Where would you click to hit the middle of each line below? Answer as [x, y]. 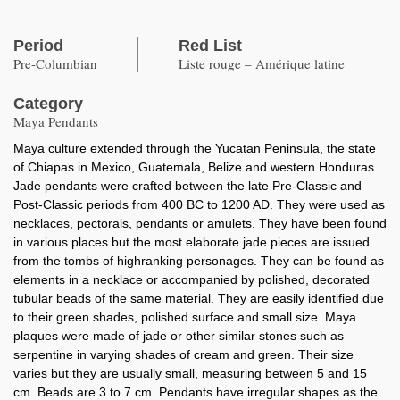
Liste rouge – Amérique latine [262, 63]
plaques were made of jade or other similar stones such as [179, 336]
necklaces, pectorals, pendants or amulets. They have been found [200, 223]
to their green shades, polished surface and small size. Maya [185, 317]
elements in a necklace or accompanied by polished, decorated [192, 279]
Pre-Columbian [55, 63]
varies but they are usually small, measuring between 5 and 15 [190, 373]
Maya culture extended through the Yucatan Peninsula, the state [195, 148]
